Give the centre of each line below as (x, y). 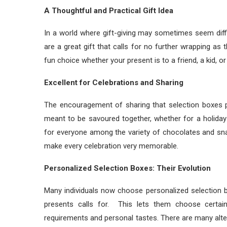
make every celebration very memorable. (111, 146)
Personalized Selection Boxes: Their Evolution (127, 168)
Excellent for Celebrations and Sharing (114, 83)
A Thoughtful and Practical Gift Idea (109, 11)
